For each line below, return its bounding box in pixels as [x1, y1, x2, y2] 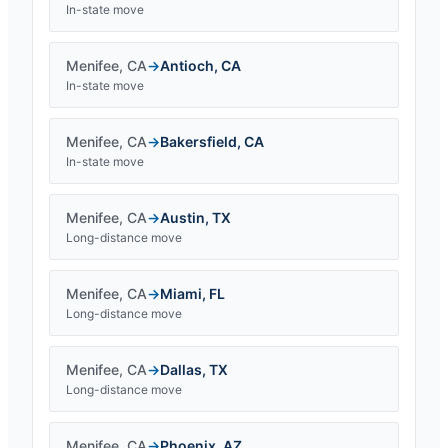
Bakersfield [160, 132, 237, 150]
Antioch [160, 56, 214, 74]
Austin [160, 208, 205, 226]
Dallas [160, 360, 202, 378]
